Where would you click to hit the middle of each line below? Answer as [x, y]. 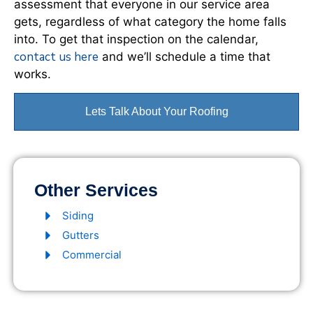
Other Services [96, 190]
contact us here [56, 57]
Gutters [81, 235]
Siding [78, 216]
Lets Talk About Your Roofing [156, 111]
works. [32, 74]
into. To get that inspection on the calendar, [136, 39]
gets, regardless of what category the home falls [150, 21]
